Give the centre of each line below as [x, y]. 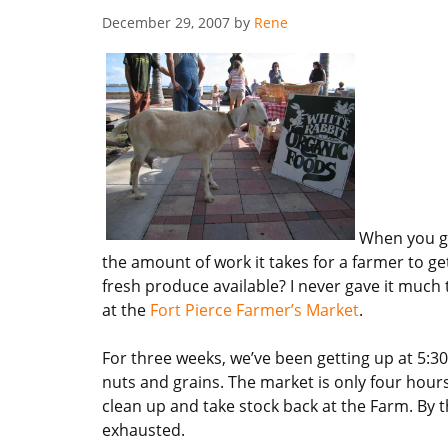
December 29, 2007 [166, 23]
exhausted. [143, 429]
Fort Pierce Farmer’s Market [254, 309]
